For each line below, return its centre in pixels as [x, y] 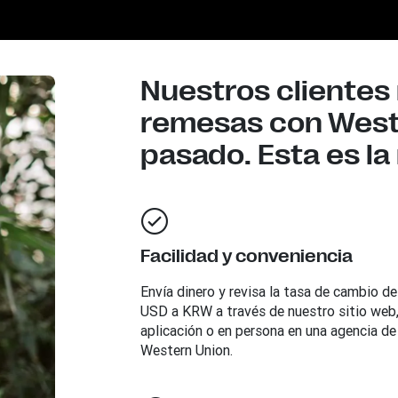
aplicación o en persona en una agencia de [268, 330]
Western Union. [186, 350]
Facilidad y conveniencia [246, 256]
